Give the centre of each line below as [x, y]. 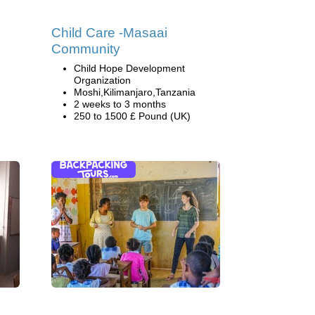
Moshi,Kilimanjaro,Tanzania [135, 92]
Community [86, 49]
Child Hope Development [129, 68]
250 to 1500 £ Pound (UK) [132, 116]
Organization [102, 80]
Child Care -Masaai [109, 33]
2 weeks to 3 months [120, 104]
